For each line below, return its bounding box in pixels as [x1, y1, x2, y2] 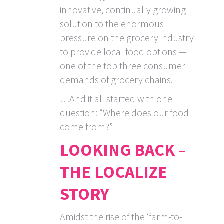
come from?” [60, 120, 113, 133]
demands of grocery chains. [60, 73, 173, 86]
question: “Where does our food [60, 106, 189, 119]
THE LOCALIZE [60, 161, 167, 183]
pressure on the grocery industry [60, 31, 194, 44]
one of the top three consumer [60, 59, 185, 72]
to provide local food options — [60, 45, 187, 58]
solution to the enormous [60, 17, 164, 30]
